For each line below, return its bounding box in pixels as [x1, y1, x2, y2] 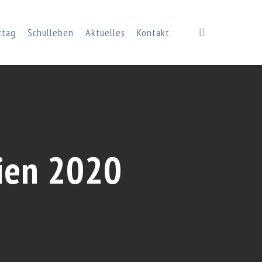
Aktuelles [85, 25, 125, 39]
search [205, 25, 237, 39]
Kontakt [137, 25, 170, 39]
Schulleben [27, 25, 74, 39]
